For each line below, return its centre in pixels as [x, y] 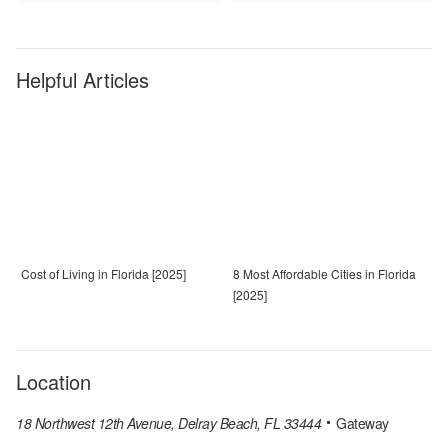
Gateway [362, 423]
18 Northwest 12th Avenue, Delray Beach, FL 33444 [168, 423]
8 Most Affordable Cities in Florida [324, 274]
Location [53, 382]
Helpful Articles [82, 80]
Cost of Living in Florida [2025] [103, 274]
